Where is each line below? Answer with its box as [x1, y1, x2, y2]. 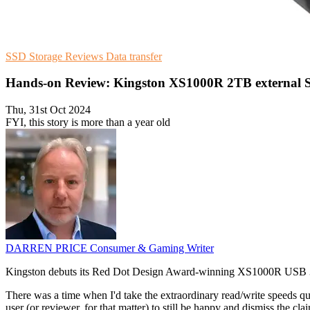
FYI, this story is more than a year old [6, 116, 170, 129]
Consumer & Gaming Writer [90, 242, 214, 255]
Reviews [65, 50, 106, 62]
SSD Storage [6, 50, 65, 62]
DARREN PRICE [6, 242, 90, 255]
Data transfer [106, 50, 162, 62]
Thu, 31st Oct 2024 [6, 104, 91, 116]
